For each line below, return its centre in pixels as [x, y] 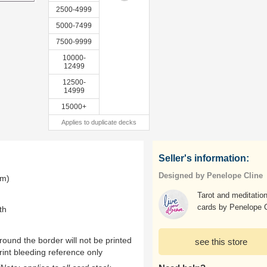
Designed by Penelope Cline [211, 176]
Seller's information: [204, 158]
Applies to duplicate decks [99, 122]
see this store [221, 242]
